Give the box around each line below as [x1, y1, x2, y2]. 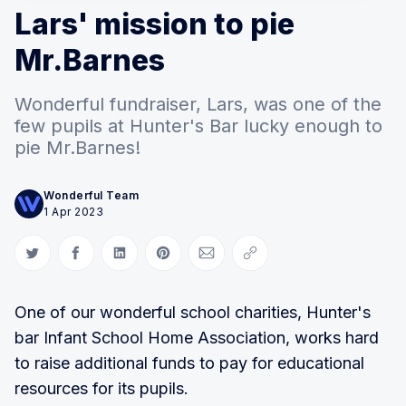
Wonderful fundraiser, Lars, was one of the [14, 92, 382, 115]
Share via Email [206, 253, 293, 267]
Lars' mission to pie [14, 5, 295, 42]
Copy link [249, 253, 304, 267]
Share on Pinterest [162, 253, 269, 267]
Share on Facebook [75, 253, 188, 267]
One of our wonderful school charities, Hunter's [14, 302, 371, 322]
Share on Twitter [32, 253, 127, 267]
